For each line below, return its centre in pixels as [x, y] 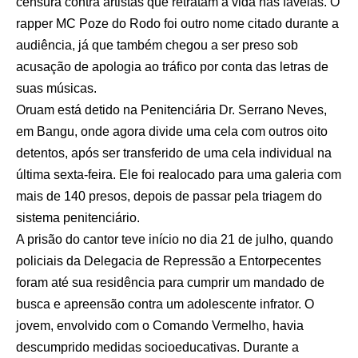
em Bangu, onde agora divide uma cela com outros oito [172, 132]
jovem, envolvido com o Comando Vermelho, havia [160, 326]
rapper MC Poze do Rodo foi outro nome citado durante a [177, 24]
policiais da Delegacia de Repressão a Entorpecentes [169, 261]
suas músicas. [56, 89]
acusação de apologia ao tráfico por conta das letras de [172, 67]
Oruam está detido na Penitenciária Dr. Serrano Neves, [171, 110]
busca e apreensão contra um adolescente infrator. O [165, 304]
